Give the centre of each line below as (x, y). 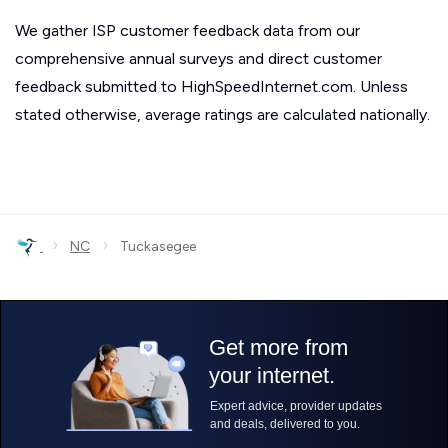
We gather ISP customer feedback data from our (187, 30)
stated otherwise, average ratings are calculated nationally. (222, 114)
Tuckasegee (152, 246)
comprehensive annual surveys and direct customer (198, 58)
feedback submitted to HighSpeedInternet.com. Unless (211, 86)
